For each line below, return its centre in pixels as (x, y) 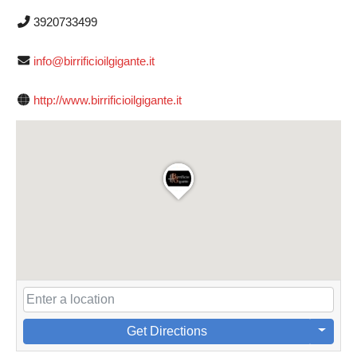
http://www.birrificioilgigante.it (107, 100)
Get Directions (167, 331)
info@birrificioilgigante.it (94, 61)
